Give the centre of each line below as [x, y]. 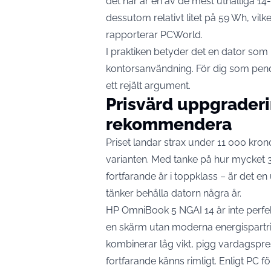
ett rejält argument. [148, 85]
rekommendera [169, 124]
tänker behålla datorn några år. [174, 193]
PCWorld [181, 34]
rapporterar [133, 34]
